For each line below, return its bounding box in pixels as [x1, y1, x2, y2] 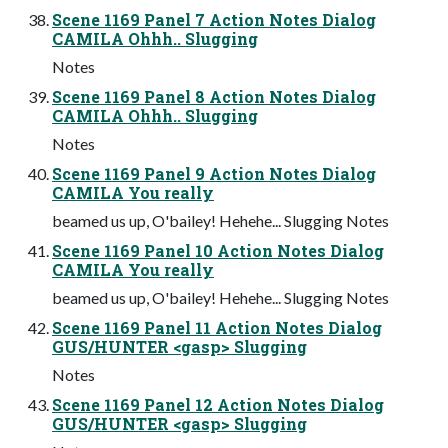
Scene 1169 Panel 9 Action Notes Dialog [52, 162, 376, 184]
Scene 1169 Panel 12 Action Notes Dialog [52, 393, 384, 415]
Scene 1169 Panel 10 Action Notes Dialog [52, 239, 384, 261]
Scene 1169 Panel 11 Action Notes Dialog [52, 316, 382, 338]
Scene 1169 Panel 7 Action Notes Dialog [52, 8, 376, 30]
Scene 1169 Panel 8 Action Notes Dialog [52, 85, 376, 107]
